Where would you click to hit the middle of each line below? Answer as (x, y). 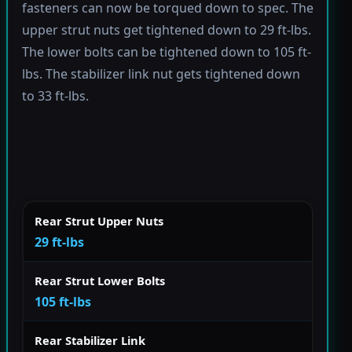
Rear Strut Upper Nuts (99, 220)
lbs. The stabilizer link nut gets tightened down (161, 74)
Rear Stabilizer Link (90, 340)
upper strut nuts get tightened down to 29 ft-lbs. (166, 30)
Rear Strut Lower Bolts (100, 280)
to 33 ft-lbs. (55, 96)
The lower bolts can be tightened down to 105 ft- (166, 52)
